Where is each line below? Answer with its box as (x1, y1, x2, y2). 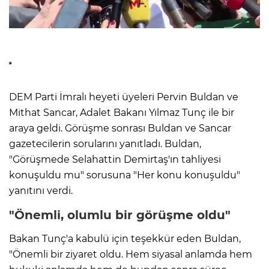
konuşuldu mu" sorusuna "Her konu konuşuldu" (9, 169, 240, 181)
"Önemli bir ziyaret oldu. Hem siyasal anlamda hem (9, 248, 252, 260)
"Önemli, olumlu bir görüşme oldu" (9, 207, 231, 222)
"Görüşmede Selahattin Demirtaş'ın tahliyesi (9, 153, 221, 165)
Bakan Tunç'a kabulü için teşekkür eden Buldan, (9, 232, 241, 244)
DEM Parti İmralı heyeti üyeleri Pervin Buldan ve (9, 91, 238, 103)
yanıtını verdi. (9, 184, 73, 196)
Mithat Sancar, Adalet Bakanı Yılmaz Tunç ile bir (9, 106, 234, 118)
